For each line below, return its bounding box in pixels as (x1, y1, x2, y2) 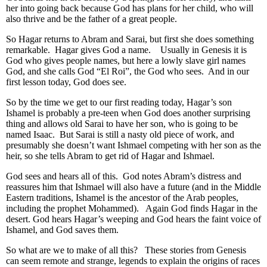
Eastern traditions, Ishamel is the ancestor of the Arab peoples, (6, 193, 238, 203)
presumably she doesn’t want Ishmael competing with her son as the (6, 140, 261, 151)
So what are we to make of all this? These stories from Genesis (6, 245, 246, 256)
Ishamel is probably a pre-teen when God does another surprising (6, 108, 250, 119)
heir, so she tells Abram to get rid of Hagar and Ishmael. (6, 151, 224, 162)
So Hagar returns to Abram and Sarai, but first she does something (6, 34, 254, 45)
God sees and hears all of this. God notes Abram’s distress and (6, 171, 241, 182)
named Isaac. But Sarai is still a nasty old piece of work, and (6, 129, 234, 140)
